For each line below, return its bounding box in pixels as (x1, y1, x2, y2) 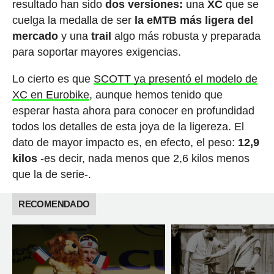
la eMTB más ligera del (134, 13, 253, 26)
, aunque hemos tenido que (89, 88, 223, 101)
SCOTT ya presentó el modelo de (93, 72, 257, 85)
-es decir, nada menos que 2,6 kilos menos (37, 152, 250, 165)
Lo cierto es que (12, 72, 94, 85)
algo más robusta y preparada (111, 29, 261, 42)
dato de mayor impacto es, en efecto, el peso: (12, 136, 238, 149)
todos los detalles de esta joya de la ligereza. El (12, 120, 244, 133)
